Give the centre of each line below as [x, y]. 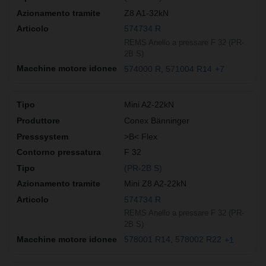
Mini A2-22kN [149, 105]
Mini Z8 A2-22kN [155, 184]
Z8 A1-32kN [146, 13]
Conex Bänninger [157, 121]
